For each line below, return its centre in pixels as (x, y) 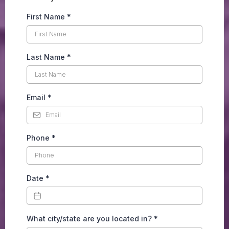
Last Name (47, 57)
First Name (47, 16)
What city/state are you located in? (90, 218)
